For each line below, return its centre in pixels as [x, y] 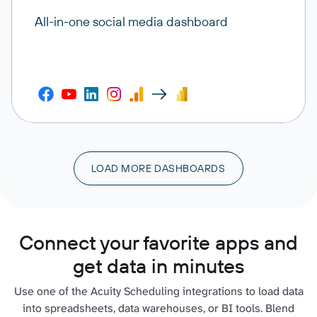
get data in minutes [158, 265]
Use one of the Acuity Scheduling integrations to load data [158, 291]
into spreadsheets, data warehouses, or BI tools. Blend [158, 308]
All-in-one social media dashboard [131, 21]
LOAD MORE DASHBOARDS [158, 168]
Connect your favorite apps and [158, 242]
